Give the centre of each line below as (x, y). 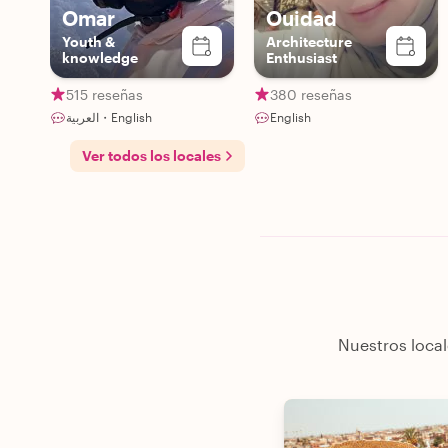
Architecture (309, 41)
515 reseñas (104, 94)
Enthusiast (301, 57)
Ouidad (301, 18)
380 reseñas (311, 94)
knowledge (100, 57)
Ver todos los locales (151, 155)
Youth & (88, 41)
